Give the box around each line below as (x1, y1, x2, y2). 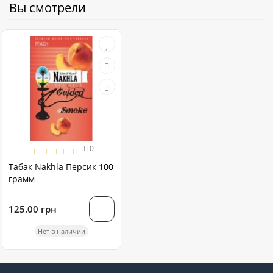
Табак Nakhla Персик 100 (9, 161, 113, 173)
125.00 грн (9, 202, 57, 215)
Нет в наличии (37, 227, 85, 236)
